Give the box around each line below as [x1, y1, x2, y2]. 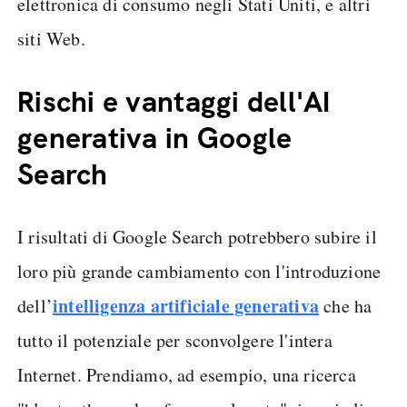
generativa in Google [17, 119, 293, 157]
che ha [319, 293, 372, 318]
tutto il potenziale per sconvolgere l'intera [17, 328, 333, 352]
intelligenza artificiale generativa [53, 293, 319, 319]
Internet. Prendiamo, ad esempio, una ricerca [17, 362, 356, 387]
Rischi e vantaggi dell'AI [17, 83, 331, 121]
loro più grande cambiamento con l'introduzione [17, 259, 382, 283]
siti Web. [17, 26, 85, 51]
